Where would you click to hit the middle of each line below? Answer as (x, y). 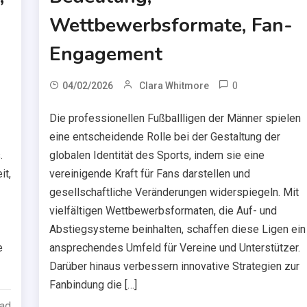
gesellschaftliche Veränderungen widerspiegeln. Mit (174, 192)
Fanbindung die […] (94, 284)
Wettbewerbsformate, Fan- (171, 25)
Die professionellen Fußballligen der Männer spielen (175, 118)
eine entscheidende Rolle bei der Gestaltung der (165, 136)
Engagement (106, 54)
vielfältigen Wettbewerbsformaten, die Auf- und (163, 210)
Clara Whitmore (174, 85)
